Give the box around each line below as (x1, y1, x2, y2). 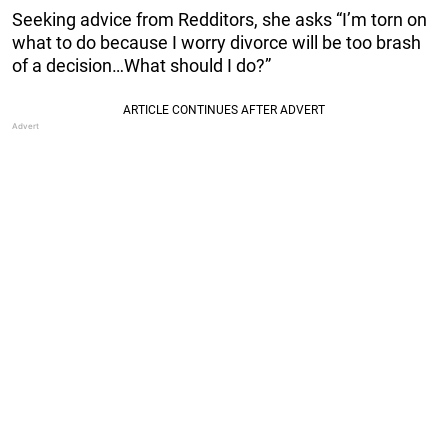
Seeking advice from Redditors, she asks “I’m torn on (12, 9, 427, 31)
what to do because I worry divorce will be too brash (12, 32, 421, 54)
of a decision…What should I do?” (12, 55, 271, 77)
